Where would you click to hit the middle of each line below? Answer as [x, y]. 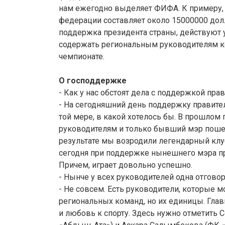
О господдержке [93, 81]
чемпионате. [82, 57]
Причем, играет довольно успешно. [126, 165]
